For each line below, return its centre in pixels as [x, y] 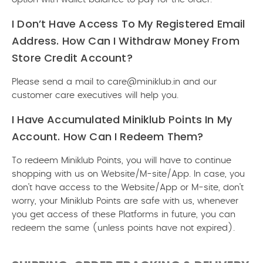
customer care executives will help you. [95, 95]
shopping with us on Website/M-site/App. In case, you [128, 174]
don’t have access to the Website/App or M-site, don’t [128, 188]
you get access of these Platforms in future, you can [124, 215]
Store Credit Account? [72, 58]
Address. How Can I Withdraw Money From [126, 41]
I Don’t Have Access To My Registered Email [129, 24]
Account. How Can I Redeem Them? [108, 136]
